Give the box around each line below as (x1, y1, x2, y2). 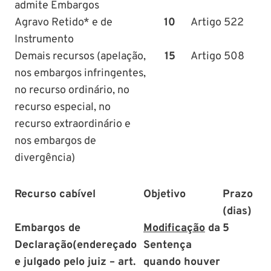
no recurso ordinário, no (15, 83, 129, 97)
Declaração (15, 238, 73, 252)
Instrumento (15, 32, 74, 47)
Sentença (143, 238, 192, 252)
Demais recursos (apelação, (15, 49, 146, 64)
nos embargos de (15, 134, 96, 148)
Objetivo (143, 187, 186, 201)
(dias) (223, 204, 252, 218)
